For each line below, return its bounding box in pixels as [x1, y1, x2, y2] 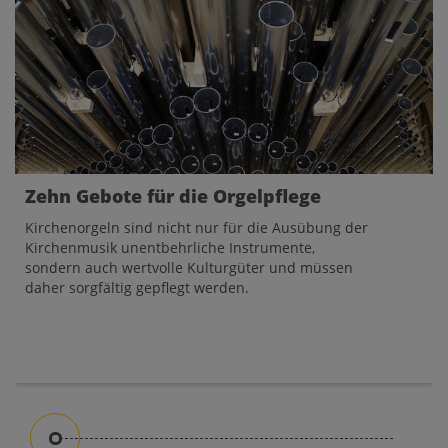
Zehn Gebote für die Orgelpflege [25, 184, 321, 208]
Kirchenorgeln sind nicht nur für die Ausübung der [25, 218, 368, 237]
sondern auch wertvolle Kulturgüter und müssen [25, 258, 353, 277]
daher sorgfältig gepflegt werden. [25, 278, 253, 297]
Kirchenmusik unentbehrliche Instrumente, [25, 238, 315, 257]
